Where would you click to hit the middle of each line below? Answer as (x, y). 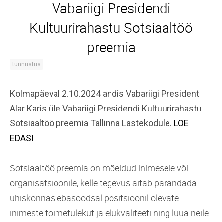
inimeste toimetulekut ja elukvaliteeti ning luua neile (109, 212)
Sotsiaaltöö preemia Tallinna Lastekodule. (92, 123)
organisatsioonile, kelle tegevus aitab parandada (103, 183)
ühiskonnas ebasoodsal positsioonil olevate (94, 197)
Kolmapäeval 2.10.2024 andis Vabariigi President (105, 93)
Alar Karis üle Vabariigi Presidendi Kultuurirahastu (106, 108)
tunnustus (27, 64)
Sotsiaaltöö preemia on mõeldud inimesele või (99, 168)
